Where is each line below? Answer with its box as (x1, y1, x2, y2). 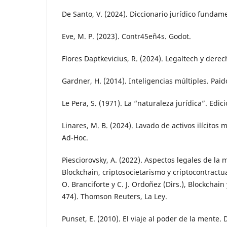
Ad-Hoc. (62, 133, 88, 143)
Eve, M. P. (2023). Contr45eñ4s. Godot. (62, 31, 191, 42)
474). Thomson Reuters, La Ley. (62, 192, 167, 202)
